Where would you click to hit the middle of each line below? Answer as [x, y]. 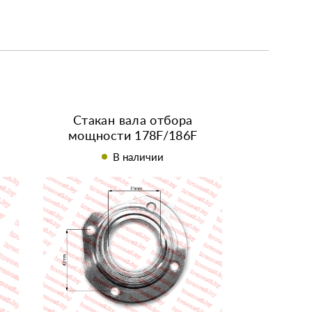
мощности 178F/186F [133, 135]
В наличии [142, 157]
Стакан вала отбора [133, 120]
